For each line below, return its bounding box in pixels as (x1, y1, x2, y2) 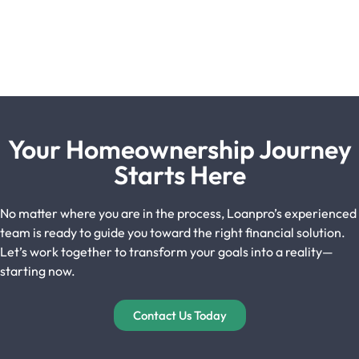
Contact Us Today (132, 308, 227, 324)
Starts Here (113, 158, 246, 191)
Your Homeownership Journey (7, 132, 352, 165)
